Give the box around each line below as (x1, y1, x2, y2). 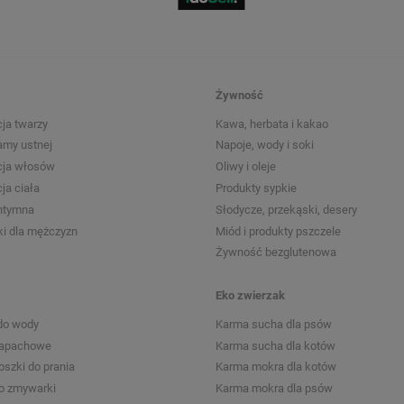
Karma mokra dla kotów (216, 360, 336, 374)
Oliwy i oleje (216, 160, 276, 174)
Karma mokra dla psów (216, 381, 333, 396)
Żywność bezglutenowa (216, 245, 336, 260)
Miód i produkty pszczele (216, 224, 341, 238)
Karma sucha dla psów (216, 317, 332, 331)
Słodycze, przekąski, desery (216, 202, 357, 216)
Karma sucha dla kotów (216, 338, 335, 353)
